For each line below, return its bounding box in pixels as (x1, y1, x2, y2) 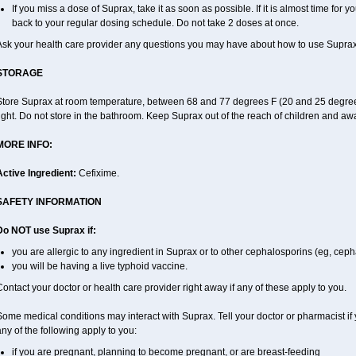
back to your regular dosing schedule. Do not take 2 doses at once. (11, 17, 299, 29)
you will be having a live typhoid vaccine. (11, 261, 188, 272)
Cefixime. (78, 168, 119, 179)
